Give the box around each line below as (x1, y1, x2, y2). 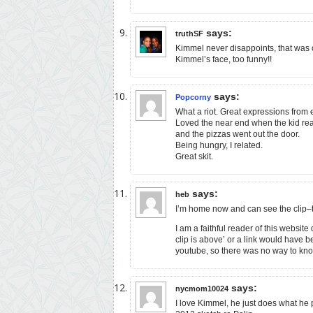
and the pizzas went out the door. (175, 129, 300, 139)
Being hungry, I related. (175, 140, 263, 150)
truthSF (175, 29, 203, 38)
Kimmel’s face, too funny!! (175, 54, 272, 64)
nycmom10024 (175, 284, 228, 293)
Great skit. (175, 151, 213, 161)
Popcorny (175, 92, 211, 101)
